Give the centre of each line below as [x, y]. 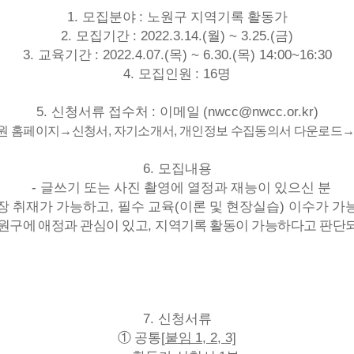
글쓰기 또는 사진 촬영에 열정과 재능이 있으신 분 [185, 188]
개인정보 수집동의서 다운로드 [260, 131]
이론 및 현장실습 [229, 207]
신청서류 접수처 [101, 112]
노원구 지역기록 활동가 [217, 17]
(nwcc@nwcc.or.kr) [260, 111]
